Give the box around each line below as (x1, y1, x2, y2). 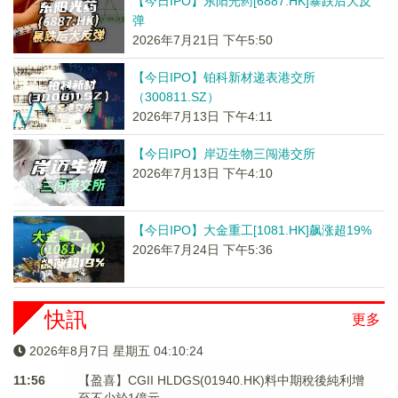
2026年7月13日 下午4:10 (131, 166, 273, 180)
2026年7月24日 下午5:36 (131, 243, 273, 257)
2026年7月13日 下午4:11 (131, 109, 273, 123)
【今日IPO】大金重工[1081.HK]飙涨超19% (131, 223, 371, 237)
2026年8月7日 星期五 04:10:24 (29, 344, 203, 358)
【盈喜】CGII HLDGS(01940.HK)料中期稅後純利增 (77, 373, 364, 387)
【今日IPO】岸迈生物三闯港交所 (131, 147, 315, 161)
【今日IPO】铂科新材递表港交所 (131, 70, 315, 84)
